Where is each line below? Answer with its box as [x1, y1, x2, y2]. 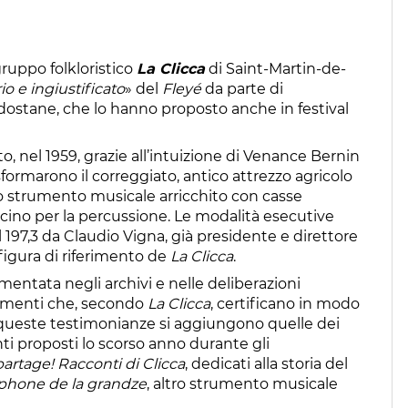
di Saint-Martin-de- [205, 59, 346, 77]
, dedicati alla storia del [185, 354, 348, 372]
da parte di [201, 79, 283, 97]
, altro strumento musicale [147, 374, 338, 393]
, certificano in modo [210, 294, 360, 312]
